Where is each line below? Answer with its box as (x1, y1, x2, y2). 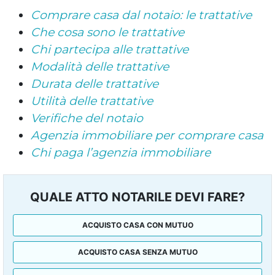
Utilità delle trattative (31, 93, 153, 108)
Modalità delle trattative (31, 59, 169, 74)
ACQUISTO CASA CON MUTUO (82, 220, 193, 230)
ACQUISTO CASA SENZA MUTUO (77, 247, 198, 257)
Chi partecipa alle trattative (31, 42, 188, 56)
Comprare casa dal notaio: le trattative (31, 7, 252, 22)
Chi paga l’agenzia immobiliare (31, 145, 211, 160)
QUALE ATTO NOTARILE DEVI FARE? (30, 189, 245, 204)
